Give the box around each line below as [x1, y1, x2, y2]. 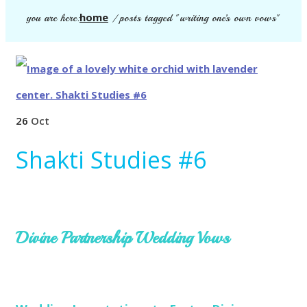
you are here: [27, 11, 79, 25]
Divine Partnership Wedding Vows [16, 227, 230, 248]
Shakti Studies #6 [16, 143, 206, 175]
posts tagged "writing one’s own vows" [120, 11, 280, 25]
